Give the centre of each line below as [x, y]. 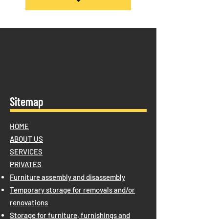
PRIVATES [26, 164]
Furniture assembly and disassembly [67, 177]
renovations [29, 202]
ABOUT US [26, 139]
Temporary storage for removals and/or [72, 189]
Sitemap [27, 101]
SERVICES [26, 151]
